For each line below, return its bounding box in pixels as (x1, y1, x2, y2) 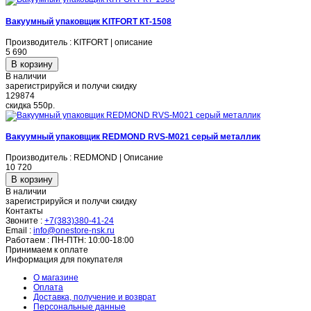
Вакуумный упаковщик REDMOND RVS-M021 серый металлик (6, 132, 260, 142)
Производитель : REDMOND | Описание (6, 153, 163, 163)
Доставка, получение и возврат (33, 292, 156, 303)
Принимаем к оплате (6, 245, 88, 255)
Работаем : (6, 235, 49, 246)
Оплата (33, 283, 63, 293)
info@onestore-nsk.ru (33, 226, 115, 236)
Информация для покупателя (6, 255, 123, 265)
